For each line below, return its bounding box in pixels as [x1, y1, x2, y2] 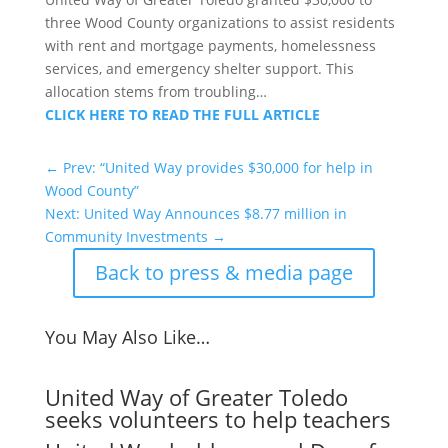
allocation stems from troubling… [44, 81, 267, 101]
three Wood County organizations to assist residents [44, 12, 395, 32]
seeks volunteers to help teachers [44, 403, 391, 434]
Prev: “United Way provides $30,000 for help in [62, 157, 373, 177]
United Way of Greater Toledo [44, 381, 348, 412]
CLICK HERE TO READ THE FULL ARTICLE [44, 104, 320, 124]
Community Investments [44, 226, 208, 246]
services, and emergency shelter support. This [44, 58, 354, 78]
